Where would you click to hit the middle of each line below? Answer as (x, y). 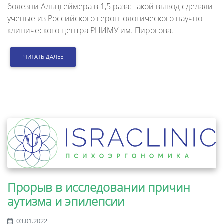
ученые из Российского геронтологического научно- (106, 19)
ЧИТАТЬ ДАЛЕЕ (43, 57)
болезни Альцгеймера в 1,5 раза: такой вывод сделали (110, 7)
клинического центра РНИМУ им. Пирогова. (90, 31)
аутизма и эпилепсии (66, 201)
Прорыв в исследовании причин (99, 187)
